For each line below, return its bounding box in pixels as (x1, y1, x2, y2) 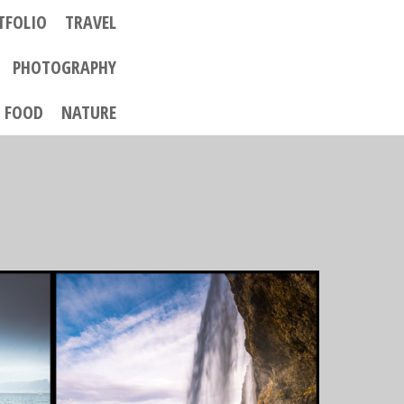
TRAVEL (64, 10, 116, 34)
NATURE (60, 100, 116, 124)
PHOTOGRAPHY (12, 55, 116, 79)
